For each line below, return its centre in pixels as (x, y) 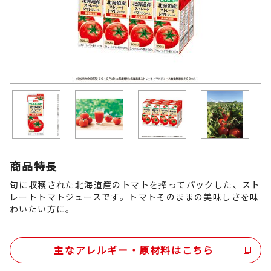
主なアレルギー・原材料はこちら (134, 250)
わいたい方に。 (42, 209)
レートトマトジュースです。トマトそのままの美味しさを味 (135, 197)
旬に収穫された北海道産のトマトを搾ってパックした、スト (135, 184)
